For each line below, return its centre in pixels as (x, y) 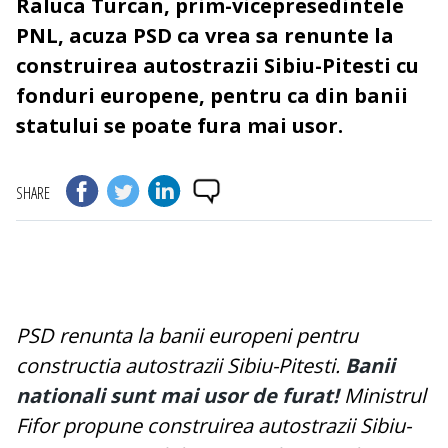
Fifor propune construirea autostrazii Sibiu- (213, 426)
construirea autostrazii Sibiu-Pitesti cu (217, 66)
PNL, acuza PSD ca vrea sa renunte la (205, 36)
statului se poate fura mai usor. (179, 126)
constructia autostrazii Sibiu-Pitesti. (180, 366)
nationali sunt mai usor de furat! (177, 396)
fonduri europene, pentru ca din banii (212, 96)
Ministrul (382, 396)
